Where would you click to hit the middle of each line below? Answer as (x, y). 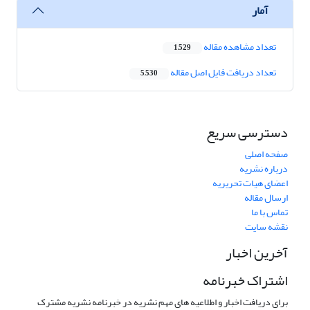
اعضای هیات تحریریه (250, 183)
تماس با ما (270, 212)
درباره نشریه (264, 169)
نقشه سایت (266, 227)
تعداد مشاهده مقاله (239, 47)
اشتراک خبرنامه (245, 281)
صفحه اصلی (266, 154)
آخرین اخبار (257, 253)
